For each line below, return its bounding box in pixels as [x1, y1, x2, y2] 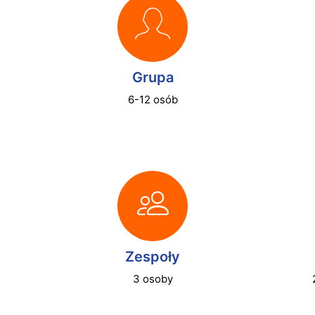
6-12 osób [127, 93, 178, 106]
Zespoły [125, 248, 180, 265]
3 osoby [132, 272, 173, 285]
